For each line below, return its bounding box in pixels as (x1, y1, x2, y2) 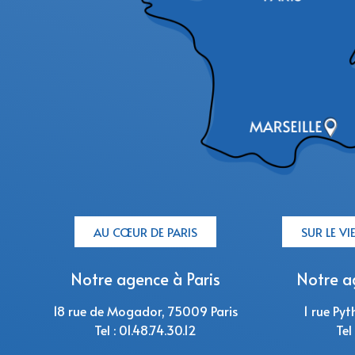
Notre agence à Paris (70, 267, 220, 290)
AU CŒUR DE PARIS (93, 223, 197, 240)
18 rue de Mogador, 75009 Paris (52, 301, 238, 319)
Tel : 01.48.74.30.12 (94, 320, 197, 338)
